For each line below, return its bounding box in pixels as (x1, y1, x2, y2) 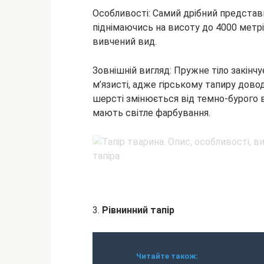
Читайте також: (136, 252, 198, 260)
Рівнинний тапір (102, 204, 174, 216)
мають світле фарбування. (93, 107, 210, 118)
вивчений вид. (93, 36, 157, 47)
